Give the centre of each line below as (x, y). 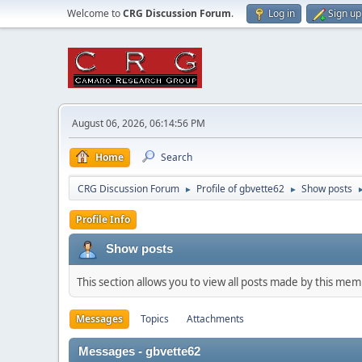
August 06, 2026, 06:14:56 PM (139, 123)
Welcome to (95, 13)
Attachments (215, 319)
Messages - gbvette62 (139, 351)
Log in (282, 13)
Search (177, 157)
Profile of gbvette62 (240, 189)
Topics (155, 319)
